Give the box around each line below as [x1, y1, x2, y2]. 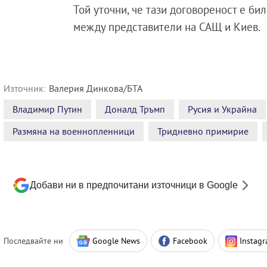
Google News [92, 235, 140, 246]
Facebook [173, 235, 207, 246]
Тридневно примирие [157, 125, 249, 137]
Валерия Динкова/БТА [49, 82, 142, 94]
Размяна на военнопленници [13, 125, 135, 137]
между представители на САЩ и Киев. [73, 20, 261, 34]
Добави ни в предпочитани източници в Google [30, 180, 238, 190]
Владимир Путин [13, 103, 82, 115]
